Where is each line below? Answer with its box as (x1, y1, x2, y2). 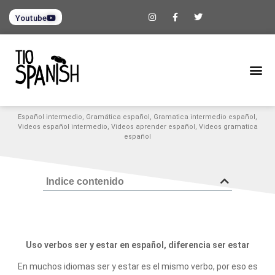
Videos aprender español (110, 122, 195, 131)
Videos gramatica (198, 122, 258, 131)
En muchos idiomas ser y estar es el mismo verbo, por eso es (17, 261, 258, 272)
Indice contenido (46, 176, 124, 187)
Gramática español (86, 112, 150, 121)
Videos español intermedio (17, 122, 107, 131)
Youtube (15, 14, 47, 23)
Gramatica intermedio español (153, 112, 255, 121)
